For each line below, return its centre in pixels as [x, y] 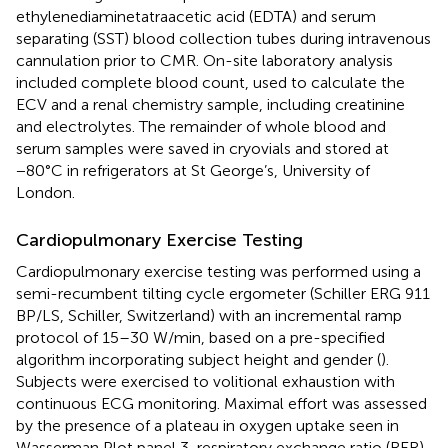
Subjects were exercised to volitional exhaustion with [205, 381]
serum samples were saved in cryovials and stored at [202, 148]
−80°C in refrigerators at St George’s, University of [193, 170]
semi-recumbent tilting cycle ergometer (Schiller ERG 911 [223, 293]
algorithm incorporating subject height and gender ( [198, 359]
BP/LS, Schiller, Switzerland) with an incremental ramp [209, 315]
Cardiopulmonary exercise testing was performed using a [218, 271]
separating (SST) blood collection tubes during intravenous [223, 38]
